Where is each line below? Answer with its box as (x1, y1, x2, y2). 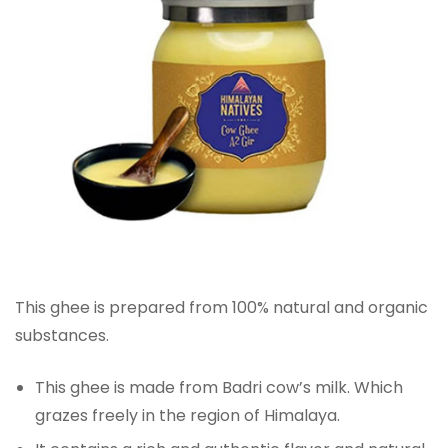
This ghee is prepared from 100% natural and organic (15, 295, 428, 319)
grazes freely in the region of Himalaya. (35, 403, 340, 427)
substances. (15, 323, 109, 347)
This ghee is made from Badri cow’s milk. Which (35, 375, 403, 399)
